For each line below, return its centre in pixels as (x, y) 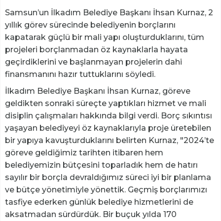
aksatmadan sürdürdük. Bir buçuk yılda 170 (91, 214)
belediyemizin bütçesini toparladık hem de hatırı (101, 165)
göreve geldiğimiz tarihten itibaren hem (84, 152)
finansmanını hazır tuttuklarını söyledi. (80, 74)
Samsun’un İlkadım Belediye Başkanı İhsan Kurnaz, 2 (109, 12)
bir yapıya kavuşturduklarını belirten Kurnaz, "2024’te (110, 140)
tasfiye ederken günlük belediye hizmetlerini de (99, 202)
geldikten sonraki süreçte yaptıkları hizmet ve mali (106, 103)
